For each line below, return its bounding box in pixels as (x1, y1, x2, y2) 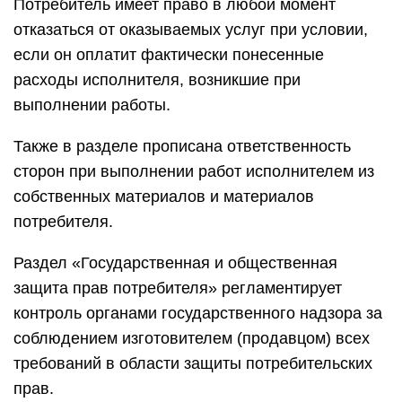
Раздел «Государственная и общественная (13, 254, 337, 272)
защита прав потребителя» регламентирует (13, 279, 342, 297)
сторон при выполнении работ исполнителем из (13, 162, 374, 180)
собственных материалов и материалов (13, 188, 314, 205)
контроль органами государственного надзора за (13, 304, 382, 322)
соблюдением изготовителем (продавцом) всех (13, 329, 370, 347)
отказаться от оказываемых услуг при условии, (13, 21, 368, 39)
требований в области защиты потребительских (13, 354, 372, 372)
